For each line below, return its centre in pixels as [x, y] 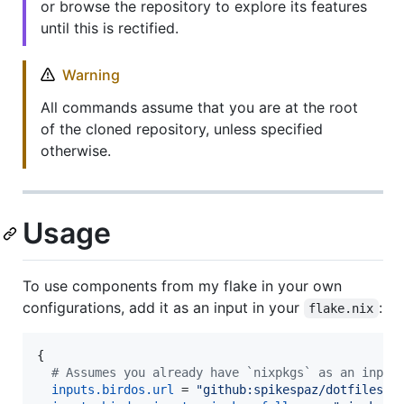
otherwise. [76, 150]
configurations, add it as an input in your [163, 308]
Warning [91, 74]
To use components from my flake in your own [182, 286]
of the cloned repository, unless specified [182, 129]
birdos [124, 390]
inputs [73, 390]
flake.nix [341, 309]
